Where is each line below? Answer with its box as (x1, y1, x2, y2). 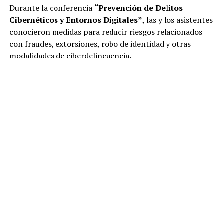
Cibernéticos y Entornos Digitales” (9, 14, 142, 26)
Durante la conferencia (9, 2, 94, 14)
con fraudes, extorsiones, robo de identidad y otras (9, 38, 191, 50)
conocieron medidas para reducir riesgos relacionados (9, 26, 202, 38)
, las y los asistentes (142, 14, 213, 26)
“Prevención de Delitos (94, 2, 183, 14)
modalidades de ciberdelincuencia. (9, 50, 131, 61)
